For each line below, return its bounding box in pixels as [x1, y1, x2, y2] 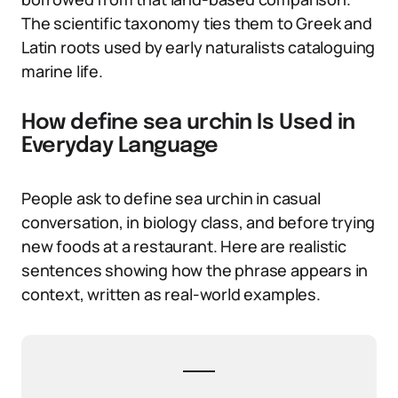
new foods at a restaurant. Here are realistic [21, 235, 346, 257]
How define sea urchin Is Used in [21, 112, 355, 134]
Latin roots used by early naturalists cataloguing [21, 36, 376, 58]
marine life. [21, 60, 103, 82]
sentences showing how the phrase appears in [21, 259, 369, 281]
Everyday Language [21, 135, 219, 157]
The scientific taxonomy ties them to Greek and [21, 12, 372, 34]
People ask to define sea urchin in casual [21, 187, 321, 209]
